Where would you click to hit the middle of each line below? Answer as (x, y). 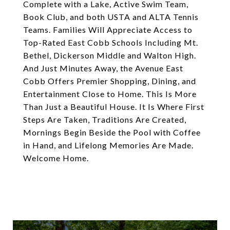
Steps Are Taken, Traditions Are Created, (105, 119)
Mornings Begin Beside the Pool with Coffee (112, 132)
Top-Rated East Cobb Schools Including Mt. (111, 42)
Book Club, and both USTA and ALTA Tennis (111, 17)
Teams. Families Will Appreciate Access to (108, 30)
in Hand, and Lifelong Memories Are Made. (108, 145)
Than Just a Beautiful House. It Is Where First (114, 107)
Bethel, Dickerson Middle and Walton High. (110, 55)
